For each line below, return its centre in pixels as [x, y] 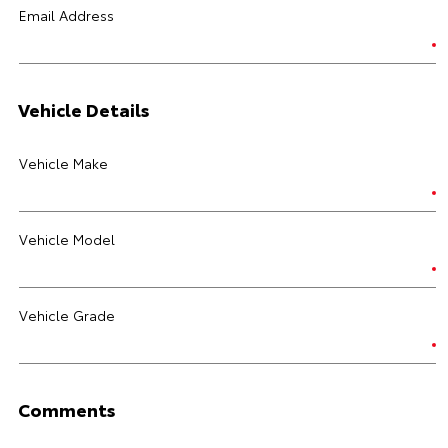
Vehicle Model [67, 239]
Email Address [66, 15]
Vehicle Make [63, 163]
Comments [67, 409]
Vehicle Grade [67, 315]
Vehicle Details [84, 109]
